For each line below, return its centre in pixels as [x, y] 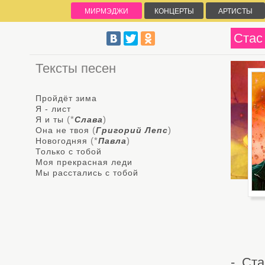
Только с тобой [69, 151]
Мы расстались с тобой [87, 173]
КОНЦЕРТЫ [174, 11]
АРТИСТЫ [235, 11]
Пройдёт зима [66, 98]
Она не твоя [62, 130]
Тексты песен [76, 68]
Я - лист [53, 109]
